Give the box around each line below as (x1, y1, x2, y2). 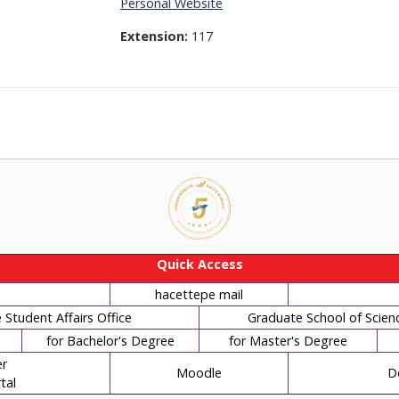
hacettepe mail (154, 286, 243, 303)
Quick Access (156, 256, 243, 273)
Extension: (120, 28, 191, 45)
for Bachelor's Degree (45, 332, 175, 349)
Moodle (175, 364, 222, 381)
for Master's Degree (228, 332, 347, 349)
